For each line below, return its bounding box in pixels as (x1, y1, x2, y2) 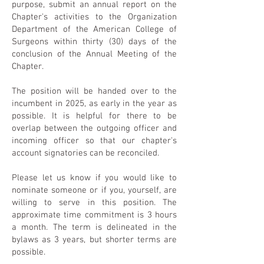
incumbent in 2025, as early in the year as (12, 98, 177, 109)
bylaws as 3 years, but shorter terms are (12, 235, 177, 245)
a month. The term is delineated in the (12, 222, 177, 233)
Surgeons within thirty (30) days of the (12, 37, 177, 47)
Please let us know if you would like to (12, 173, 177, 183)
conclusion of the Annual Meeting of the (12, 49, 177, 60)
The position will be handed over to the (12, 86, 177, 97)
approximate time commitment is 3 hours (12, 210, 177, 220)
